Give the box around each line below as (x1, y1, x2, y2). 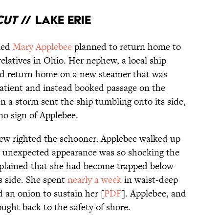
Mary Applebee (13, 40, 72, 54)
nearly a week (67, 173, 122, 187)
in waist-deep (122, 173, 178, 187)
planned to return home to (72, 40, 181, 54)
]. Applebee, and (122, 187, 186, 200)
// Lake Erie (17, 13, 91, 27)
